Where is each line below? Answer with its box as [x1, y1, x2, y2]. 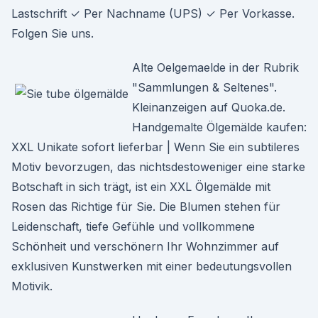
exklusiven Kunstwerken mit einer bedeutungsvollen [11, 259, 292, 273]
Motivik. [11, 279, 53, 293]
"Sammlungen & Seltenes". [132, 80, 277, 94]
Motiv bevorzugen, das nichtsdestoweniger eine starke [11, 160, 305, 174]
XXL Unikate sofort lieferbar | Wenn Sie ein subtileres [11, 140, 300, 154]
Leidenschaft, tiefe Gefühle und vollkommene [11, 219, 255, 234]
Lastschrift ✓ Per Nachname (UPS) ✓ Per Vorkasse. [11, 6, 295, 21]
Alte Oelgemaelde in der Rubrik [132, 60, 299, 75]
